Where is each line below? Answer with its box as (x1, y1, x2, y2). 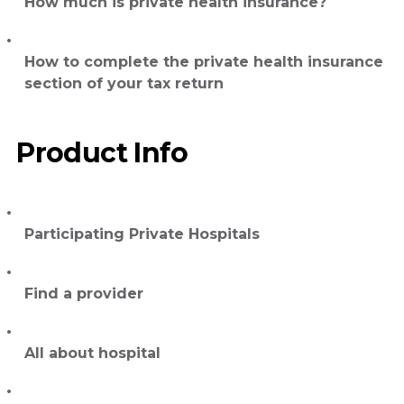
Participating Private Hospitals (24, 225, 260, 243)
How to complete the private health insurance (24, 52, 383, 70)
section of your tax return (24, 74, 224, 92)
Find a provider (24, 285, 143, 303)
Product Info (16, 135, 188, 170)
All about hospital (24, 344, 161, 363)
